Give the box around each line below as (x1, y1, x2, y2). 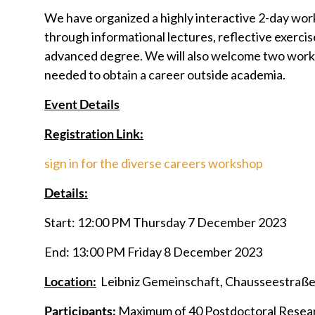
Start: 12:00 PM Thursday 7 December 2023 (44, 214, 286, 230)
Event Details (44, 96, 120, 112)
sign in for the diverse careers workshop (44, 155, 263, 171)
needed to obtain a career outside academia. (44, 67, 285, 82)
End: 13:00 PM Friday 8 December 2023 (44, 244, 262, 259)
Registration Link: (44, 126, 143, 141)
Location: (44, 274, 96, 289)
